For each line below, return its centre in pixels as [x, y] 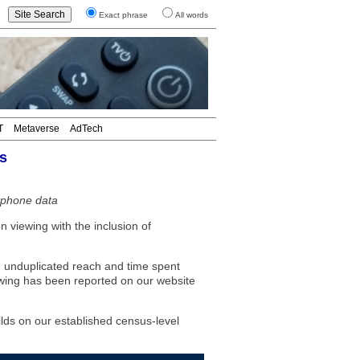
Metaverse [37, 129]
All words [192, 15]
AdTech [86, 129]
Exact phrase [123, 15]
